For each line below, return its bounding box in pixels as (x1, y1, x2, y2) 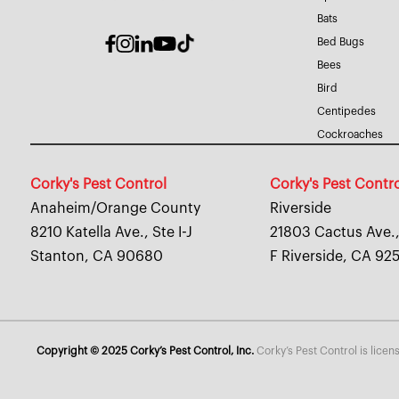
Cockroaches (316, 129, 383, 141)
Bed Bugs (316, 37, 364, 48)
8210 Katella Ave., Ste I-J (29, 225, 192, 240)
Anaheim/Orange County (29, 201, 200, 216)
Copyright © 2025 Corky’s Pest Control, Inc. (37, 346, 255, 357)
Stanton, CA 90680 (29, 249, 163, 265)
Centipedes (316, 106, 376, 118)
